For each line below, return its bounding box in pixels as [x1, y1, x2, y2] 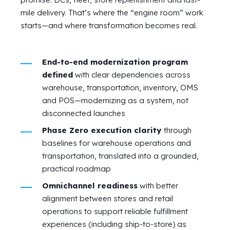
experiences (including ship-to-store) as [42, 219, 186, 229]
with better [138, 180, 178, 190]
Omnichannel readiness [42, 180, 138, 190]
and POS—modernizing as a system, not [42, 95, 188, 105]
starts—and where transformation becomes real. [21, 20, 197, 30]
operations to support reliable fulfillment [42, 206, 188, 216]
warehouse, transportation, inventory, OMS [42, 82, 198, 92]
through [164, 125, 191, 135]
